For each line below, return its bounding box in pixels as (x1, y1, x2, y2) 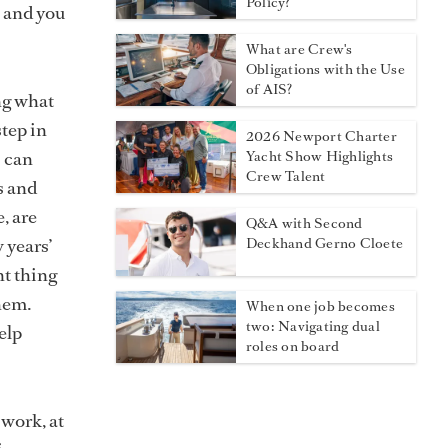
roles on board (246, 336, 340, 356)
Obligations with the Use (246, 60, 405, 80)
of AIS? (246, 80, 293, 100)
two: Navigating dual (246, 316, 380, 336)
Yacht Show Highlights (246, 147, 394, 167)
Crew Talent (246, 167, 326, 187)
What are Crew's (246, 40, 353, 60)
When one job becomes (246, 296, 395, 316)
